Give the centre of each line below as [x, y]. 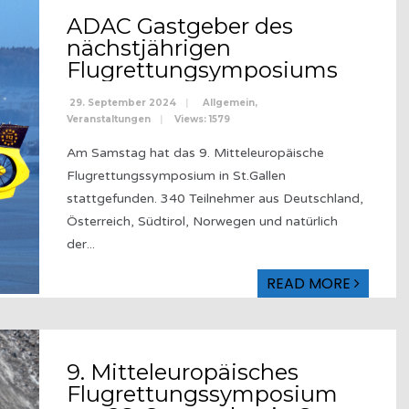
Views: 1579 [202, 119]
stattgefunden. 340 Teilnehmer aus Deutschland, [215, 198]
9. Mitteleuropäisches [183, 372]
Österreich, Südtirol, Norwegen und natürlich [202, 221]
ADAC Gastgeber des [180, 26]
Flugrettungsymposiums [202, 69]
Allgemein [229, 102]
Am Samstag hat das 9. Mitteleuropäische [195, 152]
